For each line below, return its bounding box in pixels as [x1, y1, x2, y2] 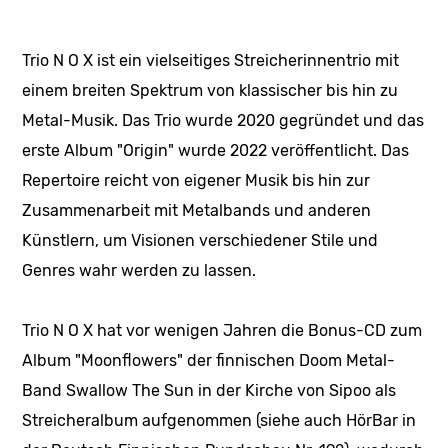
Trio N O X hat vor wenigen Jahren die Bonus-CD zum [22, 320, 423, 340]
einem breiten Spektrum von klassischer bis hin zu [22, 80, 399, 100]
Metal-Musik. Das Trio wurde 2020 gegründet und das [22, 110, 425, 130]
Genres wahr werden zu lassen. [22, 260, 257, 280]
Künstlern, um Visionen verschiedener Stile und [22, 230, 379, 250]
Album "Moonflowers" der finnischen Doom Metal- [22, 350, 396, 370]
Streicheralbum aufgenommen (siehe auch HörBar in [22, 410, 417, 430]
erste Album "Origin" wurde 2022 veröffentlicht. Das [22, 140, 410, 160]
